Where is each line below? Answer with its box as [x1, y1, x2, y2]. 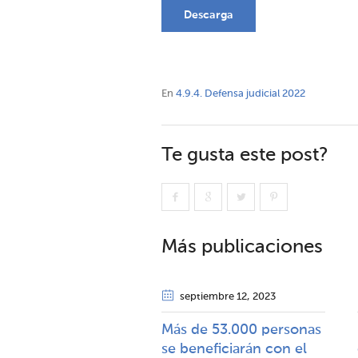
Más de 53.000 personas [161, 323, 321, 337]
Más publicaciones [161, 237, 323, 257]
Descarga [184, 10, 233, 21]
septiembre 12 [180, 292, 247, 302]
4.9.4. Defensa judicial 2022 [176, 89, 305, 99]
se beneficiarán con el [161, 342, 307, 356]
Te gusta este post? [161, 145, 328, 165]
